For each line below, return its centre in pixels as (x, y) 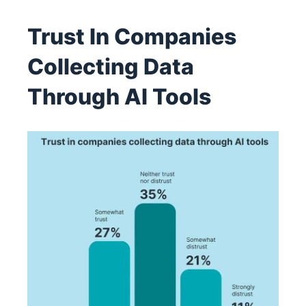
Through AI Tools (119, 97)
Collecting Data (111, 67)
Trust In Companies (132, 37)
